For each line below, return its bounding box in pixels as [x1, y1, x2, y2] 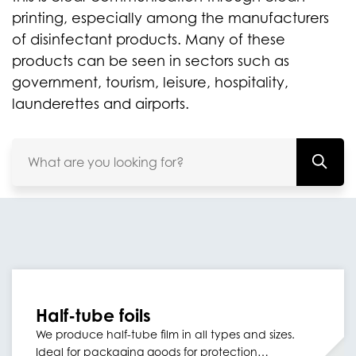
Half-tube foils [36, 304, 151, 326]
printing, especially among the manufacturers [12, 10, 329, 26]
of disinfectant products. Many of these [12, 31, 285, 48]
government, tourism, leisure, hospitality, [12, 74, 288, 91]
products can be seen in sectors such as [12, 52, 289, 69]
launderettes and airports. [12, 95, 189, 112]
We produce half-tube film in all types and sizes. [36, 327, 295, 341]
